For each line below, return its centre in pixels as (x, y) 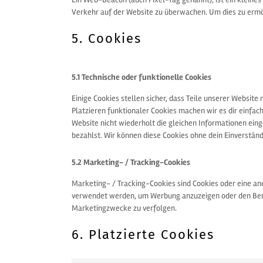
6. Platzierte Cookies (143, 235)
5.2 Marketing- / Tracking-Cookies (131, 162)
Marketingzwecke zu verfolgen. (124, 208)
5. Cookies (107, 38)
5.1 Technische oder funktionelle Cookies (142, 77)
